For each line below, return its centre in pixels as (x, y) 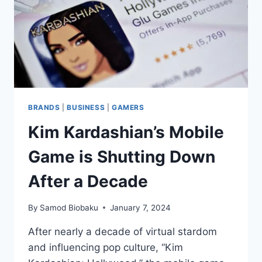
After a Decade (88, 181)
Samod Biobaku (69, 207)
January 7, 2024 (141, 207)
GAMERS (128, 108)
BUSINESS (86, 108)
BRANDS (44, 108)
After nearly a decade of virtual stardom (123, 231)
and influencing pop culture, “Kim (106, 247)
